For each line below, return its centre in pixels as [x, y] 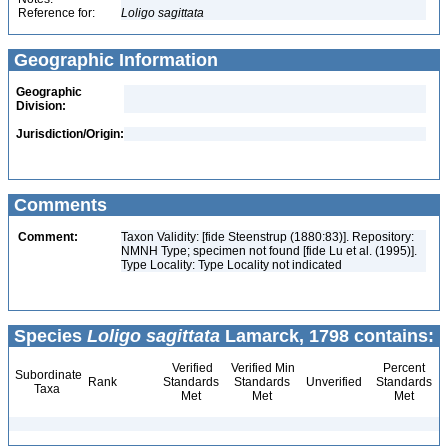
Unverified [332, 382]
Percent [403, 368]
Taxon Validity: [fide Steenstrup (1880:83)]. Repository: [267, 237]
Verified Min [261, 368]
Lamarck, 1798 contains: [327, 336]
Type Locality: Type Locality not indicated [231, 265]
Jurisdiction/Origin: [70, 134]
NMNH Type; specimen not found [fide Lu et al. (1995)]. [269, 251]
